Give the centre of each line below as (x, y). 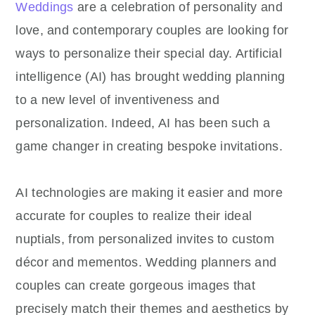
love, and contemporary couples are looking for (152, 30)
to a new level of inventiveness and (117, 100)
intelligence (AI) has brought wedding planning (150, 77)
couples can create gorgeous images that (136, 285)
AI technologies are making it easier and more (149, 193)
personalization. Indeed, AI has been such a (143, 123)
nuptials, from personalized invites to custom (145, 239)
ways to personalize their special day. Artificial (149, 53)
